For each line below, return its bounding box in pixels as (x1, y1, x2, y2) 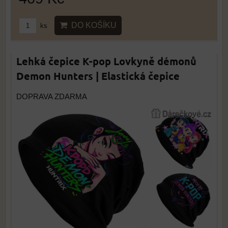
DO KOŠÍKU (67, 21, 117, 30)
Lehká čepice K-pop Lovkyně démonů (16, 54, 196, 68)
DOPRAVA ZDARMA (16, 93, 87, 101)
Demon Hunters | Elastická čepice (16, 69, 180, 83)
